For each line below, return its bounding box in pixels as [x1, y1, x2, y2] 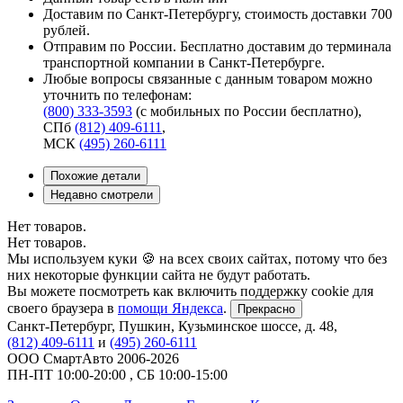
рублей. [43, 22, 90, 38]
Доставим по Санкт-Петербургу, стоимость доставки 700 [43, 5, 392, 22]
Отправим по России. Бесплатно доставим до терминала [43, 38, 391, 54]
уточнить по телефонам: [43, 86, 192, 103]
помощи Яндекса [118, 300, 223, 316]
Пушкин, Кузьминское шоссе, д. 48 [119, 318, 334, 334]
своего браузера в [7, 300, 118, 316]
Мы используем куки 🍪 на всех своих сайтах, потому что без [7, 250, 387, 266]
